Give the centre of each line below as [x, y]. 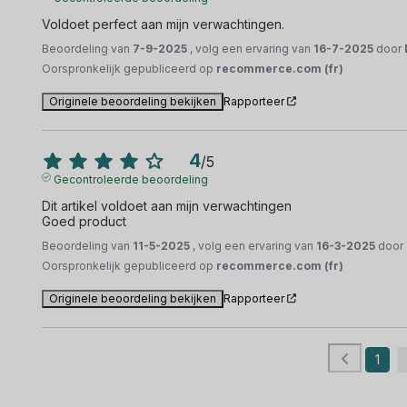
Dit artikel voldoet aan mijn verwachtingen [169, 205]
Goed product [84, 221]
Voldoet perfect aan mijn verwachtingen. [164, 24]
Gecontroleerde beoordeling [130, 179]
